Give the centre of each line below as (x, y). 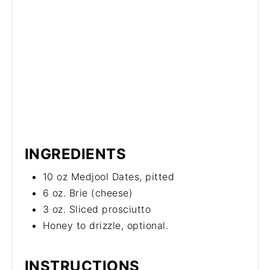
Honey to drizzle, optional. (105, 225)
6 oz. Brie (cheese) (88, 193)
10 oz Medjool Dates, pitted (108, 176)
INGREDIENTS (75, 154)
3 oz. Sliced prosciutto (97, 209)
